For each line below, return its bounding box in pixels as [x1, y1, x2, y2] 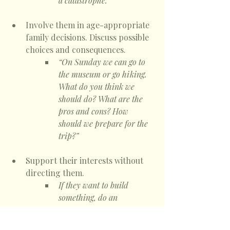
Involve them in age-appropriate [26, 20, 151, 31]
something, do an [59, 192, 120, 203]
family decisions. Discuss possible [26, 32, 151, 43]
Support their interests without [26, 155, 145, 166]
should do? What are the [59, 93, 145, 105]
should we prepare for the [59, 118, 150, 129]
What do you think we [59, 81, 137, 92]
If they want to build [59, 180, 130, 191]
